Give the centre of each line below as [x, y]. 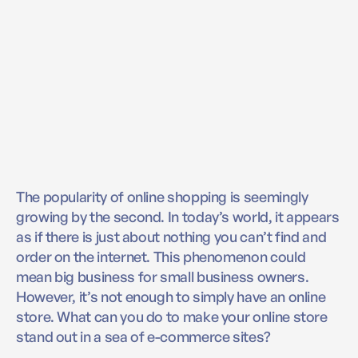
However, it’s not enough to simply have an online [171, 296]
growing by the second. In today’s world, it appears [178, 216]
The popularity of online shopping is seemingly [162, 196]
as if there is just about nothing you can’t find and [171, 236]
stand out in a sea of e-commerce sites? [143, 336]
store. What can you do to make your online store [172, 316]
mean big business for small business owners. [163, 276]
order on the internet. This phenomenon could [161, 256]
